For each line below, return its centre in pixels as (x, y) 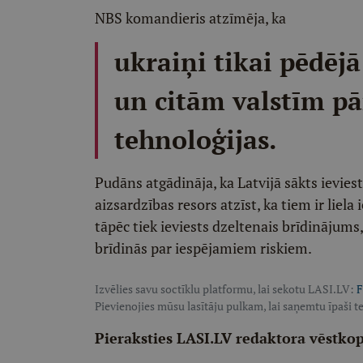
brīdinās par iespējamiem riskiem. (203, 248)
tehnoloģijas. (195, 139)
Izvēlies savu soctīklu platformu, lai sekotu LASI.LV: (226, 289)
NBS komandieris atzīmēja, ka (190, 18)
